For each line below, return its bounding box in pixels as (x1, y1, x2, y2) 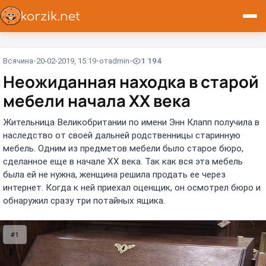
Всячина (3, 56, 33, 66)
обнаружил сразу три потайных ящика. (3, 195, 165, 206)
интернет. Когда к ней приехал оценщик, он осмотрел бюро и (3, 182, 261, 193)
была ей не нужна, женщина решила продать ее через (3, 169, 226, 180)
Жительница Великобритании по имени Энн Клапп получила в (3, 116, 259, 128)
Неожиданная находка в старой (3, 71, 259, 93)
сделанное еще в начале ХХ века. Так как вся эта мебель (3, 156, 243, 167)
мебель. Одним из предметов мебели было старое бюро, (3, 142, 243, 154)
